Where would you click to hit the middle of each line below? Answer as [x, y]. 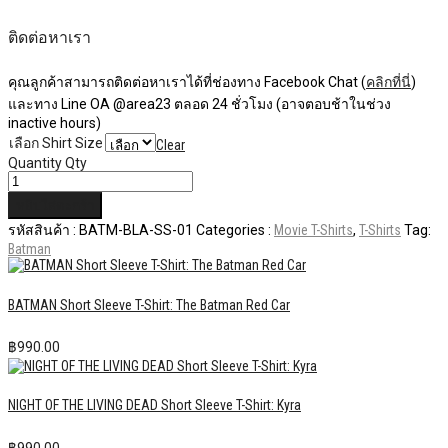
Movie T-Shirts [313, 230]
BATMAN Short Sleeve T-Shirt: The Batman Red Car [149, 304]
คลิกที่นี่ [388, 82]
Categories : [235, 230]
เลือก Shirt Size [56, 143]
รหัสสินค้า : [43, 230]
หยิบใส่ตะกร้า [55, 206]
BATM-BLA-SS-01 [136, 230]
